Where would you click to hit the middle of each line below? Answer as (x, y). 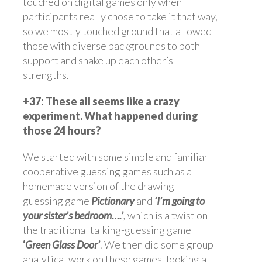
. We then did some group (157, 244)
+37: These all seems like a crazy (101, 101)
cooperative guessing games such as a (107, 171)
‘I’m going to (180, 200)
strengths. (46, 75)
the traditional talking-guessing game (107, 230)
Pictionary (113, 200)
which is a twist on (167, 215)
